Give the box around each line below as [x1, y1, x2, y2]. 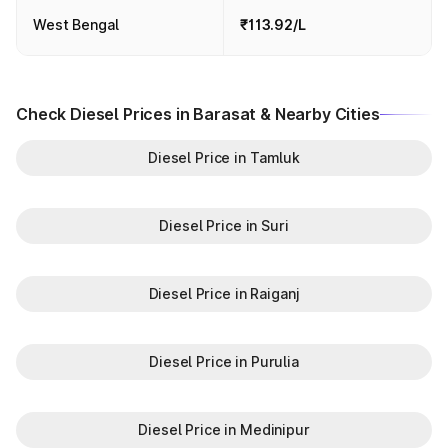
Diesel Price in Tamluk [148, 149, 300, 166]
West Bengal [33, 16, 119, 33]
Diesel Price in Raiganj [148, 285, 300, 302]
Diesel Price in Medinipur [138, 421, 310, 438]
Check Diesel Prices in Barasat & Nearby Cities [16, 104, 380, 124]
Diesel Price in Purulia [149, 353, 299, 370]
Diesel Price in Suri [159, 217, 289, 234]
